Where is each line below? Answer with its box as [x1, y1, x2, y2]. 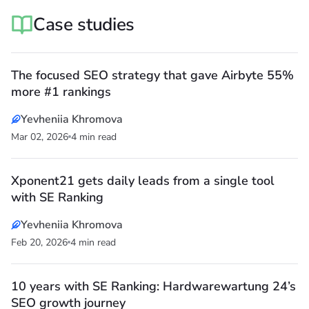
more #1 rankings [11, 83, 111, 101]
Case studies [33, 12, 135, 37]
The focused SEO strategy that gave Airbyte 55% [11, 67, 294, 84]
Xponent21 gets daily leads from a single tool [11, 172, 275, 190]
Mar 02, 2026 [11, 130, 68, 144]
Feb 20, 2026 [11, 236, 68, 250]
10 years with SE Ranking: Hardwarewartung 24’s [11, 278, 296, 295]
